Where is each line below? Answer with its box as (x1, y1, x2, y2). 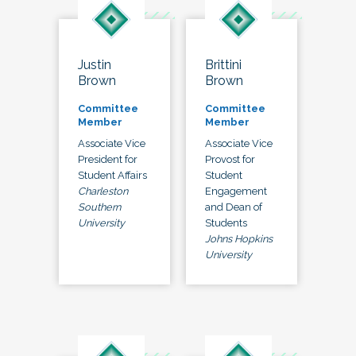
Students (205, 217, 247, 230)
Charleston (78, 185, 128, 198)
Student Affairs (78, 169, 147, 182)
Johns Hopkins (205, 233, 273, 246)
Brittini (205, 57, 242, 73)
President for (78, 153, 137, 166)
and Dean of (205, 201, 262, 214)
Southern (78, 201, 121, 214)
